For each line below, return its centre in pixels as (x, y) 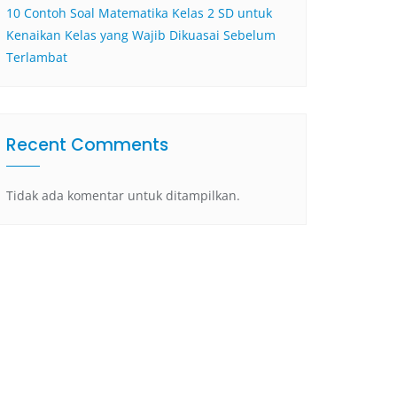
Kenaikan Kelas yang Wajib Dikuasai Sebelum (141, 35)
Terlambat (37, 57)
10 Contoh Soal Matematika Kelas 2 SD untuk (139, 13)
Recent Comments (87, 145)
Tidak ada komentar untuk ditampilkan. (123, 195)
